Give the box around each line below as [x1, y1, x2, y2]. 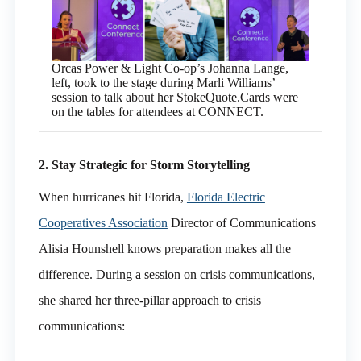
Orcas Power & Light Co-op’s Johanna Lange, [51, 60, 288, 75]
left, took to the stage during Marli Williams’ [51, 75, 275, 89]
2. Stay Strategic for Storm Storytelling [38, 157, 250, 172]
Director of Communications [167, 215, 316, 230]
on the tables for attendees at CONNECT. [51, 104, 263, 118]
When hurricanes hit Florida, [38, 189, 187, 204]
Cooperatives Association [38, 215, 168, 230]
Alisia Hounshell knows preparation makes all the [38, 241, 291, 255]
